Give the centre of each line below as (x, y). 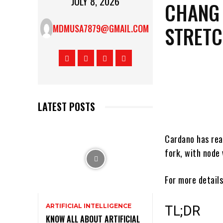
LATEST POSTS (66, 107)
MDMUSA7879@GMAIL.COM (101, 29)
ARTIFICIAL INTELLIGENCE (89, 206)
